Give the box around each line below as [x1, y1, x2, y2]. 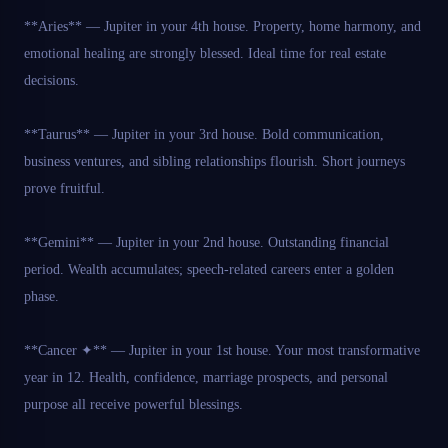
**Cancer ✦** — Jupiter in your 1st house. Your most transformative [24, 343, 420, 359]
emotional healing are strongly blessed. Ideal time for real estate [24, 46, 386, 62]
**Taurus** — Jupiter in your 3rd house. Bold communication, [24, 127, 384, 143]
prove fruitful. [24, 181, 105, 197]
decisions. [24, 73, 79, 89]
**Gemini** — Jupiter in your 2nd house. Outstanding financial [24, 235, 389, 251]
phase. [24, 289, 59, 305]
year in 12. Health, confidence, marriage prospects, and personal [24, 370, 388, 386]
